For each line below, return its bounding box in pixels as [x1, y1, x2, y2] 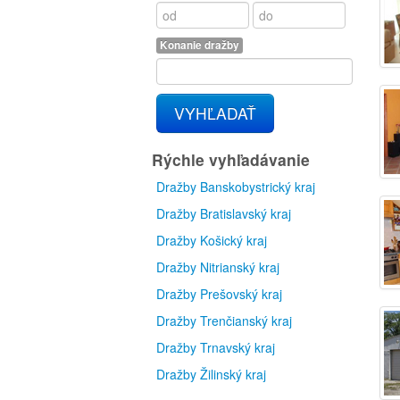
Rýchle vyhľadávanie [152, 148, 310, 171]
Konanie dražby [160, 37, 239, 53]
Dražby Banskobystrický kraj [156, 178, 315, 196]
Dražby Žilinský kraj [156, 365, 266, 383]
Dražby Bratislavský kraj [156, 204, 291, 222]
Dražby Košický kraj [156, 231, 267, 249]
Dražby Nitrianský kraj [156, 258, 279, 276]
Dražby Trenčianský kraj [156, 312, 292, 329]
